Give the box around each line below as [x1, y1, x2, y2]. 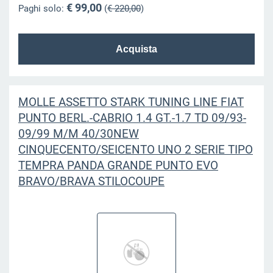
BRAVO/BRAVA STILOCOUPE [18, 174, 165, 188]
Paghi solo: [18, 2, 66, 14]
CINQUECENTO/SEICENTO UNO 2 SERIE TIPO [18, 142, 253, 157]
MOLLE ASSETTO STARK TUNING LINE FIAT [18, 94, 244, 109]
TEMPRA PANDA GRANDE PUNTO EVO [18, 158, 218, 172]
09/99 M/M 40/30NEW [18, 126, 139, 141]
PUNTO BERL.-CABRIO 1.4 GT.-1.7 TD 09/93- [18, 110, 246, 125]
